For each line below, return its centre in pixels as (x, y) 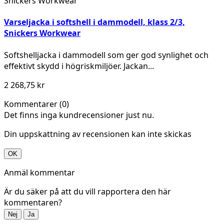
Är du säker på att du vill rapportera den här (87, 191)
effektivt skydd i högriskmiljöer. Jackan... (79, 66)
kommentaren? (33, 202)
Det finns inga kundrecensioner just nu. (79, 115)
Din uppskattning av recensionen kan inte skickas (98, 134)
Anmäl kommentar (39, 172)
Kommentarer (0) (36, 104)
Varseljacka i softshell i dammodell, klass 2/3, (94, 22)
